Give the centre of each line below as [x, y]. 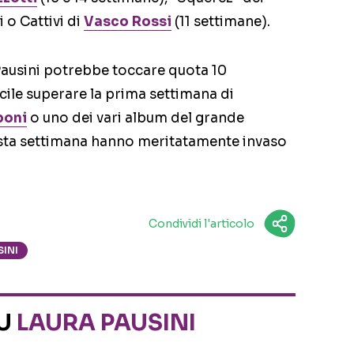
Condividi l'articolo [201, 224]
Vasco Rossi [128, 22]
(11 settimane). [221, 22]
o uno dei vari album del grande [136, 119]
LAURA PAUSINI [106, 323]
